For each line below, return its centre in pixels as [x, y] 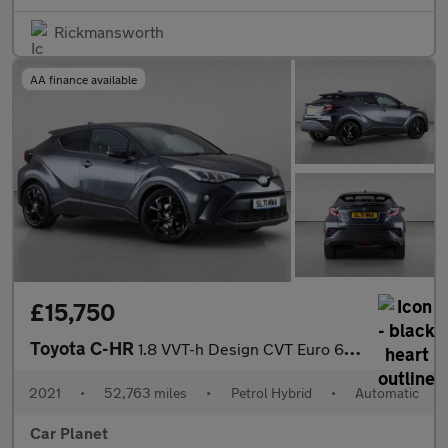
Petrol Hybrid [271, 393]
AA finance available [83, 79]
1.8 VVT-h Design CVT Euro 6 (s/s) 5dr [241, 349]
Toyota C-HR [84, 348]
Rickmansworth [109, 32]
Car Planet [69, 433]
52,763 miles [146, 393]
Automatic [386, 393]
